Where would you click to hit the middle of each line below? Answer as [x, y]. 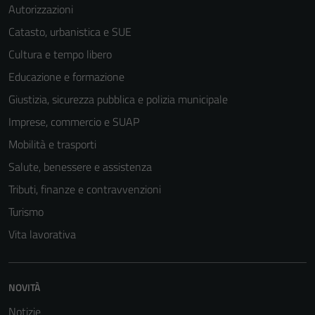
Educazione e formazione [66, 77]
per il [190, 286]
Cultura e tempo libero [60, 54]
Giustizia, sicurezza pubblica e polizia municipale [118, 99]
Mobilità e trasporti [52, 144]
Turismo [26, 212]
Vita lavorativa [42, 234]
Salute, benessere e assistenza [80, 167]
